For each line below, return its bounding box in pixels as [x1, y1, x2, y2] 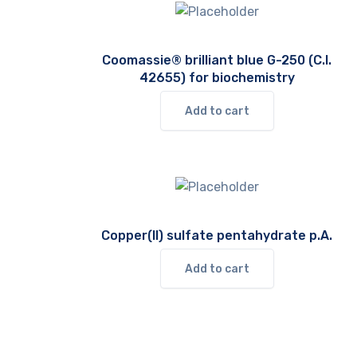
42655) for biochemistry [139, 70, 295, 85]
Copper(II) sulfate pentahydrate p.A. [101, 228, 332, 243]
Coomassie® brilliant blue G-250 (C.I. [102, 53, 331, 68]
